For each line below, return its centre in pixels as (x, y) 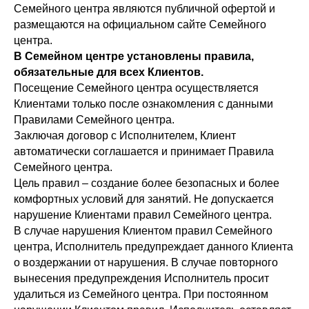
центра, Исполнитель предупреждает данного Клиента (153, 247)
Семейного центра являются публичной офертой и (144, 9)
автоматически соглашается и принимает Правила (144, 152)
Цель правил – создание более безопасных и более (147, 183)
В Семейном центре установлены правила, (134, 57)
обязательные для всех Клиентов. (109, 72)
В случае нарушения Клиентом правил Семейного (143, 231)
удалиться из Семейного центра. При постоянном (141, 295)
